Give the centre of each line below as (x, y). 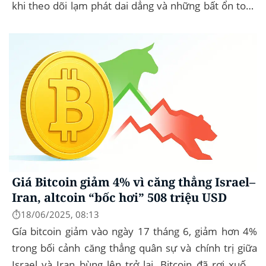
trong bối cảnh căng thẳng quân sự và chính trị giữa (134, 248)
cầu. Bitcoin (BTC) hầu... (66, 23)
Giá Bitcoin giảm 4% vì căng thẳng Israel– (134, 182)
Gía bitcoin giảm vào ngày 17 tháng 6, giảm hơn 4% (134, 231)
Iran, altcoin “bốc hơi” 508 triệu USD (119, 198)
